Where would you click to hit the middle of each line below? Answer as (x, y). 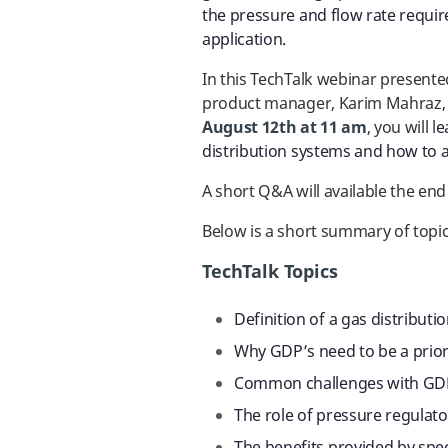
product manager (267, 104)
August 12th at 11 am (284, 128)
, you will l (401, 128)
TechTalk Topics (270, 272)
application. (244, 40)
